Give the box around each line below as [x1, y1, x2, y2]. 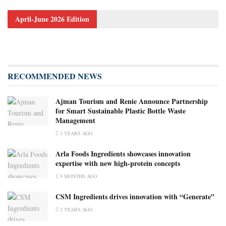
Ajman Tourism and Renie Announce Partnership [55, 96, 208, 107]
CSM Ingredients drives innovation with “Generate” [55, 191, 214, 202]
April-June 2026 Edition [15, 14, 89, 25]
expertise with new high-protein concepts [55, 158, 180, 169]
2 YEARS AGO [59, 206, 92, 213]
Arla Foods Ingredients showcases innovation [55, 148, 191, 159]
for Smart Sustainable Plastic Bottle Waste [55, 105, 186, 117]
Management [55, 115, 95, 126]
